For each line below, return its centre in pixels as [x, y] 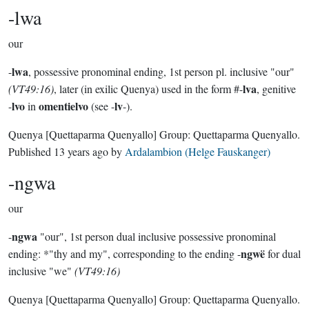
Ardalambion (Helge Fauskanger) [198, 151]
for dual [283, 253]
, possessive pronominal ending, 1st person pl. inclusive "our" [161, 71]
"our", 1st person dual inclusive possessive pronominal [157, 236]
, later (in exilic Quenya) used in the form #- [148, 89]
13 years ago [81, 151]
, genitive [276, 89]
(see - [101, 106]
